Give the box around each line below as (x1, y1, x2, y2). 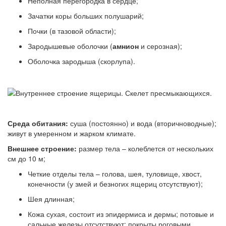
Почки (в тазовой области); (28, 26, 116, 36)
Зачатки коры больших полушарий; (28, 11, 144, 21)
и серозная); (139, 41, 182, 51)
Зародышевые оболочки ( (28, 41, 112, 51)
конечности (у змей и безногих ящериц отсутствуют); (28, 178, 203, 189)
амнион (112, 41, 139, 51)
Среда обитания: (8, 118, 68, 128)
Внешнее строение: (8, 143, 79, 153)
